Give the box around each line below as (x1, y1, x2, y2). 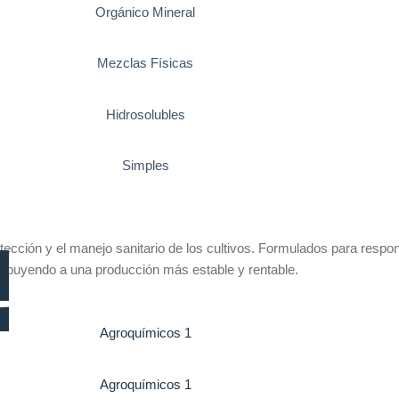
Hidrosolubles (105, 106, 185, 122)
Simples (121, 157, 169, 173)
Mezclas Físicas (97, 55, 193, 71)
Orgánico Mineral (95, 4, 195, 20)
